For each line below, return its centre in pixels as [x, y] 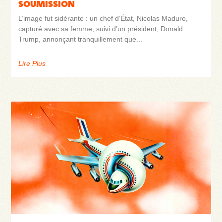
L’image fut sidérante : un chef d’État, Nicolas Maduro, [103, 18]
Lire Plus [32, 63]
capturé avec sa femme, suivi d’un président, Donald [101, 28]
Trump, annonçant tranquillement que [78, 39]
